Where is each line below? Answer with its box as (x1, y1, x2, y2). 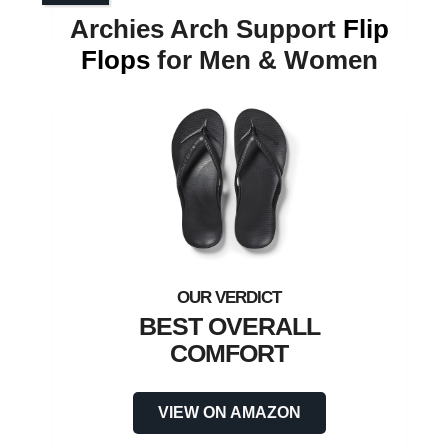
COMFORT (170, 339, 288, 368)
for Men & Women (149, 45, 378, 76)
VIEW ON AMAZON (157, 404, 301, 422)
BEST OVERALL (138, 312, 320, 341)
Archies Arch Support (69, 14, 343, 45)
